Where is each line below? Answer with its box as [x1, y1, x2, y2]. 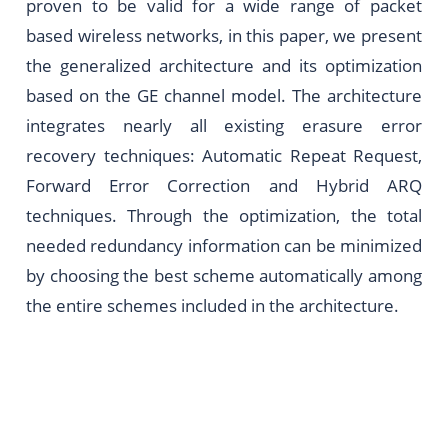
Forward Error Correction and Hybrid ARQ [26, 172, 422, 197]
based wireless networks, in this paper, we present [26, 22, 422, 47]
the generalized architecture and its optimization [26, 52, 422, 77]
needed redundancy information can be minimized [26, 232, 422, 257]
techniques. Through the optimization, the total [26, 202, 422, 227]
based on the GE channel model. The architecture [26, 82, 422, 107]
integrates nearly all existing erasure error [26, 112, 422, 137]
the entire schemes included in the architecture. [26, 292, 399, 317]
